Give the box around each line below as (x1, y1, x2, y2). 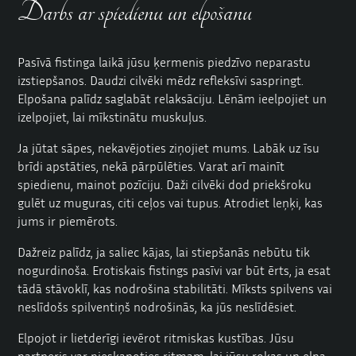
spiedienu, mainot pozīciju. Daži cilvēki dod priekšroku (17, 176, 312, 192)
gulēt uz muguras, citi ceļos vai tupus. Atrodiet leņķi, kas (17, 194, 323, 211)
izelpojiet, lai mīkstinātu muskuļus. (17, 108, 207, 125)
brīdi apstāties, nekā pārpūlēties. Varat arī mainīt (17, 157, 285, 174)
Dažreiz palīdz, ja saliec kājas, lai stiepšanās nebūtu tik (17, 243, 311, 260)
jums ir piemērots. (17, 212, 118, 229)
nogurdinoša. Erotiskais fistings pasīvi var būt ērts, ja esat (17, 261, 331, 278)
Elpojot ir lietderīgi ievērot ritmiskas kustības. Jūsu (17, 329, 295, 346)
